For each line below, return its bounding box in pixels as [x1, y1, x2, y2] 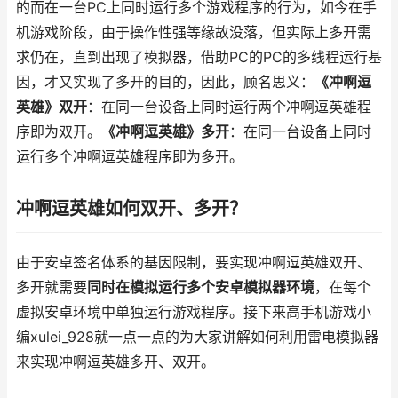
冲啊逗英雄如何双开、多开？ [16, 198, 247, 219]
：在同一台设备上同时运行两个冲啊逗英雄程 [87, 99, 371, 115]
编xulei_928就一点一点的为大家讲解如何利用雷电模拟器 [16, 329, 378, 346]
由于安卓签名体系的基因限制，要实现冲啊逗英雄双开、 [16, 254, 371, 271]
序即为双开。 [16, 123, 101, 140]
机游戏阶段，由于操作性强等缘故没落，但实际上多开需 [16, 24, 371, 41]
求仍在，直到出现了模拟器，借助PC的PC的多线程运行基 [16, 49, 382, 66]
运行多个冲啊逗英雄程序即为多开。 [16, 148, 243, 165]
